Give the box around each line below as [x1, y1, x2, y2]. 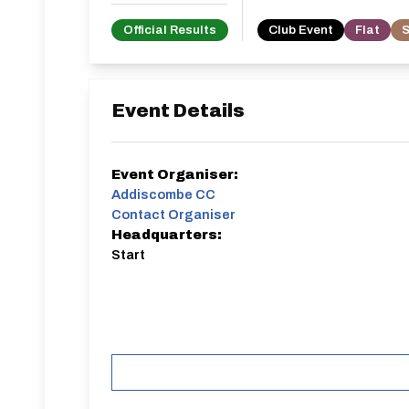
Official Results [123, 23, 216, 37]
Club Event [268, 23, 333, 37]
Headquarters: [111, 227, 222, 242]
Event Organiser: [111, 167, 238, 182]
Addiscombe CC [111, 187, 215, 202]
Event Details [111, 100, 245, 121]
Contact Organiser [111, 207, 236, 222]
